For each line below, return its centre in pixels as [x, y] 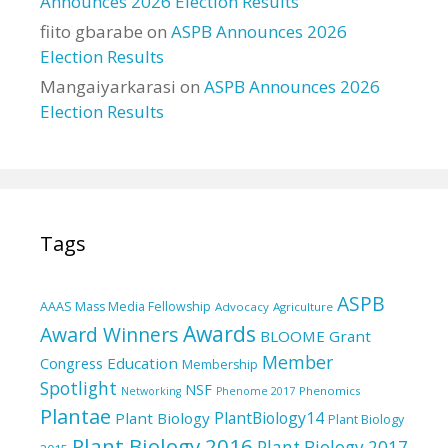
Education [142, 363]
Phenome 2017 [255, 391]
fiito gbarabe [91, 31]
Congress [71, 363]
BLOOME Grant [315, 336]
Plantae [75, 416]
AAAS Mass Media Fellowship [125, 306]
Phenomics [330, 390]
